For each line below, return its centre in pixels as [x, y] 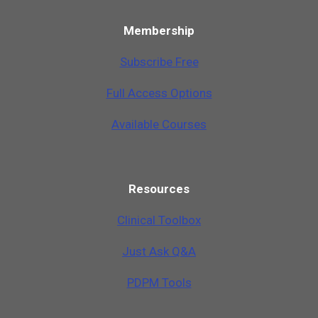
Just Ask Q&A [159, 251]
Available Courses [159, 124]
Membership [159, 30]
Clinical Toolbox [159, 220]
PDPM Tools [159, 282]
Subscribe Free [159, 61]
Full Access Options [159, 93]
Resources [159, 188]
